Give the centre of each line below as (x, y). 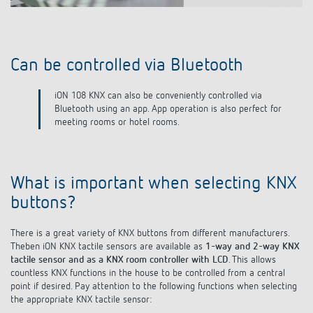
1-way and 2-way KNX (252, 234)
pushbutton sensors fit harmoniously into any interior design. (176, 109)
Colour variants (66, 66)
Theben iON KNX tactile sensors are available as (108, 234)
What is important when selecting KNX (153, 171)
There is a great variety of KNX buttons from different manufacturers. (150, 220)
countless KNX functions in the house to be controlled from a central (148, 260)
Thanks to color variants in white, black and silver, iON (162, 96)
